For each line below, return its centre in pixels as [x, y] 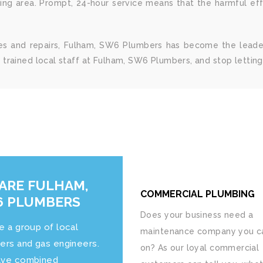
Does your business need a [197, 215]
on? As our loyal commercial [200, 248]
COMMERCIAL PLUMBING [198, 194]
